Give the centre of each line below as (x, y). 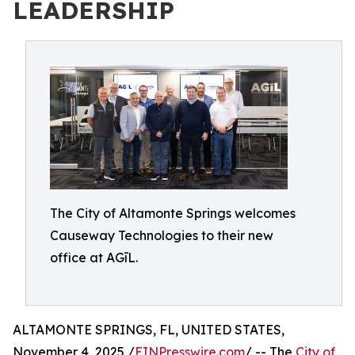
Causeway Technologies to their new (162, 235)
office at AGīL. (94, 258)
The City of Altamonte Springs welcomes (173, 213)
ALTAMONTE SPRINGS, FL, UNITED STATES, (149, 330)
